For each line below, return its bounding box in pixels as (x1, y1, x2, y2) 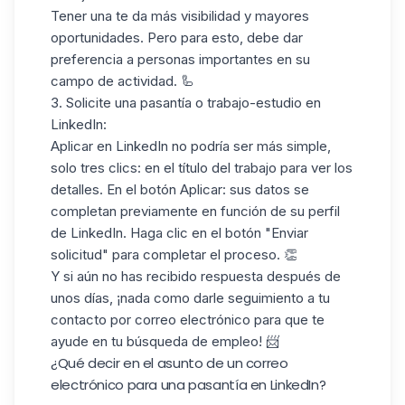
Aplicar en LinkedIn (51, 137, 168, 155)
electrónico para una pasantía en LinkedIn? (51, 374, 326, 394)
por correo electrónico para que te (107, 310, 325, 328)
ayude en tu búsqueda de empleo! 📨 (51, 332, 279, 350)
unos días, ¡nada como (51, 288, 193, 306)
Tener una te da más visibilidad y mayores (51, 6, 309, 24)
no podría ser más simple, (168, 137, 331, 155)
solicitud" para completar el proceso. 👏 (51, 245, 297, 263)
